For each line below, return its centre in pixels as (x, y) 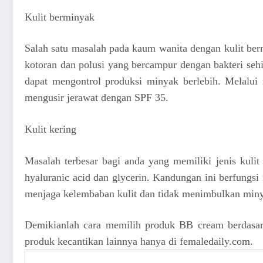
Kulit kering (50, 129)
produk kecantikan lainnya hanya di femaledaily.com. (139, 242)
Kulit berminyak (60, 17)
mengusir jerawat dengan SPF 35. (97, 98)
